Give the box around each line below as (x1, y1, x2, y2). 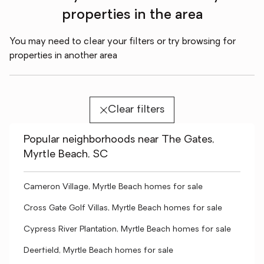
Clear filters (107, 104, 164, 115)
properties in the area (61, 8, 203, 22)
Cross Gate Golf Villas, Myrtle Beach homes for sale (24, 204, 222, 213)
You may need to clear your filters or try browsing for (9, 37, 236, 47)
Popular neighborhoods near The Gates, (24, 134, 214, 146)
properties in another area (9, 51, 117, 61)
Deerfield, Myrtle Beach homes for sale (24, 246, 173, 255)
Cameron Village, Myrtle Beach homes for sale (24, 183, 203, 192)
